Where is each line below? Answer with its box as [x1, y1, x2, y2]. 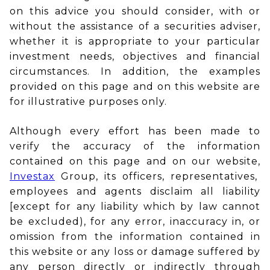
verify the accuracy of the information [10, 140, 260, 152]
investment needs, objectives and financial [10, 51, 260, 62]
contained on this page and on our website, [10, 155, 260, 167]
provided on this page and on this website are [10, 81, 260, 92]
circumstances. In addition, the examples [10, 66, 260, 77]
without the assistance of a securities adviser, [10, 20, 260, 32]
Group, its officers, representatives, [55, 171, 257, 182]
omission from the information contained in [10, 231, 260, 242]
